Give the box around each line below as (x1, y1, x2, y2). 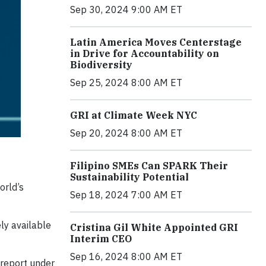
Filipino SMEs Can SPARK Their (70, 160, 228, 172)
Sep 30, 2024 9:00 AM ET (70, 4, 182, 15)
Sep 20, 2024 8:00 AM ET (70, 127, 182, 139)
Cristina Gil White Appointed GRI (70, 221, 238, 233)
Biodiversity (70, 59, 132, 71)
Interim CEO (70, 233, 132, 245)
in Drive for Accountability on (70, 47, 219, 59)
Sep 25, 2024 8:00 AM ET (70, 77, 182, 88)
